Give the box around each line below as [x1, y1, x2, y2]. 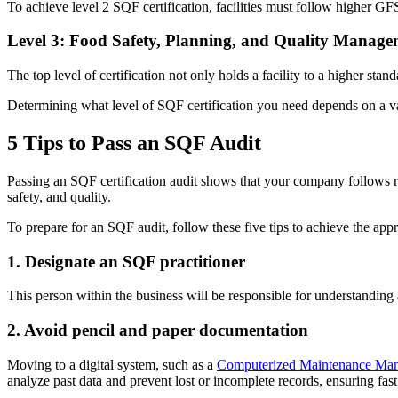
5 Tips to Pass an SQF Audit [7, 131, 261, 155]
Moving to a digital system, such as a [7, 356, 217, 372]
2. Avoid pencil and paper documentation [7, 321, 308, 340]
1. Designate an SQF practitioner [7, 251, 245, 271]
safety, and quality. [7, 189, 111, 204]
